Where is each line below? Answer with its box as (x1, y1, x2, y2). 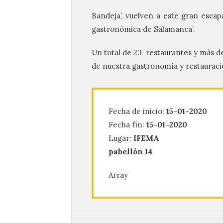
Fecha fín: (109, 120, 146, 129)
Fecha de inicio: (109, 107, 166, 116)
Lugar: (109, 133, 133, 143)
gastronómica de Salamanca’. (92, 24, 195, 34)
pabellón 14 (109, 147, 152, 156)
